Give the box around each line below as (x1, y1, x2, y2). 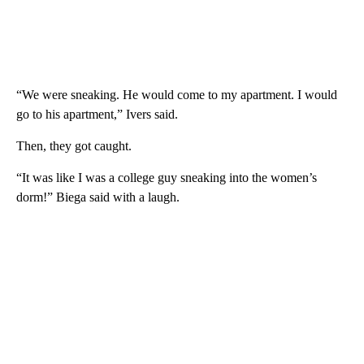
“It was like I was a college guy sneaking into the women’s (16, 170, 317, 184)
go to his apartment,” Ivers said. (16, 106, 178, 121)
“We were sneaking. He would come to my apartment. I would (16, 87, 337, 102)
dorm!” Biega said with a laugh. (16, 189, 180, 204)
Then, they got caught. (16, 138, 132, 153)
